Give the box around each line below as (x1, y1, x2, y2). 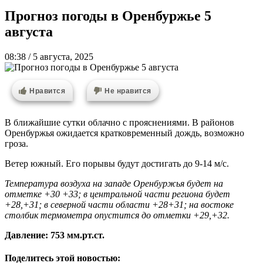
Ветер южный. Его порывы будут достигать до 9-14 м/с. (5, 158, 229, 168)
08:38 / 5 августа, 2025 (5, 51, 93, 62)
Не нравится (104, 86, 151, 95)
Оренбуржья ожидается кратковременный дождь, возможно (5, 127, 244, 138)
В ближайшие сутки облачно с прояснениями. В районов (5, 117, 234, 127)
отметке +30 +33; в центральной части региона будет (5, 188, 230, 199)
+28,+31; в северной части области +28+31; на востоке (5, 199, 234, 210)
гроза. (5, 138, 28, 149)
